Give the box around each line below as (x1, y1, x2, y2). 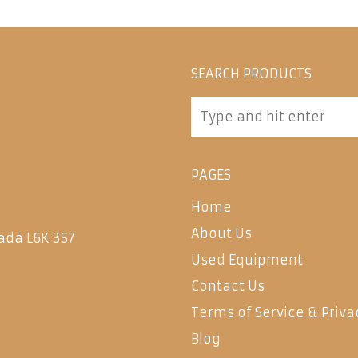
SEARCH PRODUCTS (191, 66, 312, 82)
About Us (191, 225, 252, 241)
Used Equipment (191, 252, 303, 268)
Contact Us (191, 278, 265, 294)
